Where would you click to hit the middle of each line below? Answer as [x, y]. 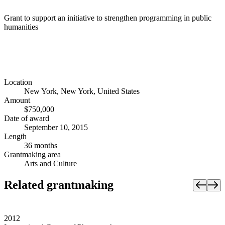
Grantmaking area [32, 155]
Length [15, 137]
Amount [17, 100]
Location [18, 82]
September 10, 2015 [56, 128]
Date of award [27, 119]
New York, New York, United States [82, 91]
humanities [21, 27]
